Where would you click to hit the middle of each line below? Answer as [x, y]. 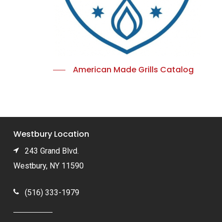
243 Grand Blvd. [49, 151]
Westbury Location [52, 134]
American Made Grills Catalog [134, 70]
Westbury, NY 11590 [49, 166]
